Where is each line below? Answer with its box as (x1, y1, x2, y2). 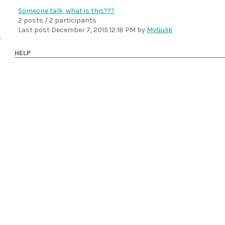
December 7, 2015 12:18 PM (51, 26, 136, 34)
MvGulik (147, 26, 173, 34)
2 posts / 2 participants (18, 16, 97, 25)
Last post (18, 26, 52, 34)
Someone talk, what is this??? (18, 7, 115, 15)
